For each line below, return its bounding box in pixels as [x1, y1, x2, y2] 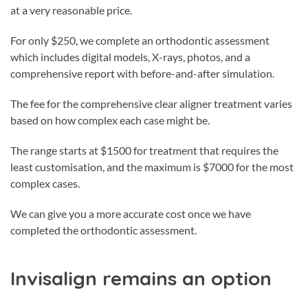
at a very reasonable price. [10, 3, 132, 16]
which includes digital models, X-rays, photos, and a [10, 49, 250, 63]
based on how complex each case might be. [10, 113, 210, 126]
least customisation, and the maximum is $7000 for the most [10, 159, 294, 173]
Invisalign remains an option [10, 265, 272, 290]
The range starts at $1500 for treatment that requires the [10, 143, 278, 157]
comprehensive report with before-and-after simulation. [10, 66, 274, 80]
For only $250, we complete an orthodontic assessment [10, 33, 269, 47]
